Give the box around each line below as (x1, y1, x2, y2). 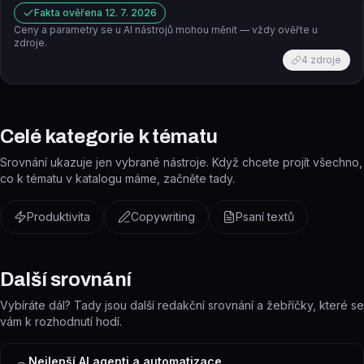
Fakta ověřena (34, 6, 105, 19)
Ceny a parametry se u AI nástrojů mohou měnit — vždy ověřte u (14, 24, 318, 36)
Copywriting (131, 210, 195, 223)
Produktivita (27, 210, 90, 223)
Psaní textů (236, 210, 294, 223)
